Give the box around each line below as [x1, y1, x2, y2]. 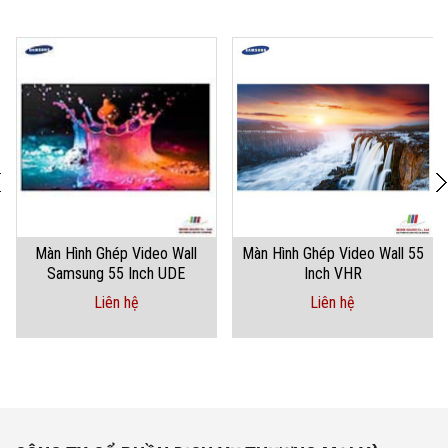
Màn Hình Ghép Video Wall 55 [241, 244, 424, 264]
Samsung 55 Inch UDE [47, 264, 186, 284]
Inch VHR [303, 264, 362, 284]
